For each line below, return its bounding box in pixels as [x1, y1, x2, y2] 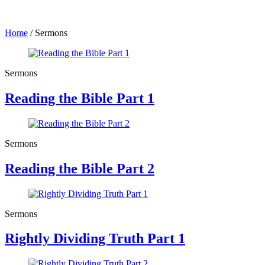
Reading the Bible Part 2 [5, 160, 154, 176]
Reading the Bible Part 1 [5, 90, 154, 106]
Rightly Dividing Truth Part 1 [5, 231, 185, 247]
